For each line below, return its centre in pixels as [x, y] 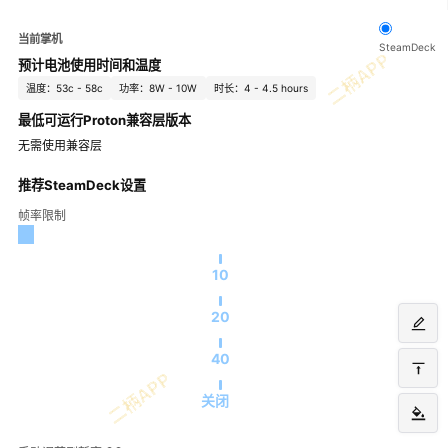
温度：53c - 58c [65, 88]
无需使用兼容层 [60, 146]
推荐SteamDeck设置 [82, 185]
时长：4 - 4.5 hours [260, 88]
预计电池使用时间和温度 [89, 65]
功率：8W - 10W [158, 88]
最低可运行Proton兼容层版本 [104, 120]
